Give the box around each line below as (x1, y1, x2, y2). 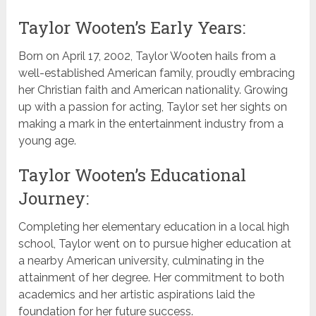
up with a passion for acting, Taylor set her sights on (18, 100, 288, 114)
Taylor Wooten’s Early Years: (18, 16, 246, 39)
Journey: (18, 187, 90, 210)
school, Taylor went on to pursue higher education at (18, 237, 292, 251)
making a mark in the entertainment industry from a (18, 117, 284, 131)
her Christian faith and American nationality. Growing (18, 83, 288, 97)
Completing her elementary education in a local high (18, 220, 290, 234)
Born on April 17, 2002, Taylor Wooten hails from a (18, 49, 276, 63)
